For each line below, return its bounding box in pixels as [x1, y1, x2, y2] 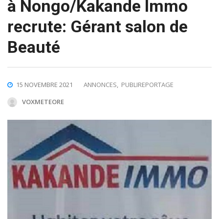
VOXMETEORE [22, 97, 64, 106]
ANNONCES [84, 80, 117, 89]
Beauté [7, 37, 60, 57]
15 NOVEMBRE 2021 [16, 80, 73, 89]
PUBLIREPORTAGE [121, 80, 174, 89]
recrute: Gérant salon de [7, 16, 188, 36]
